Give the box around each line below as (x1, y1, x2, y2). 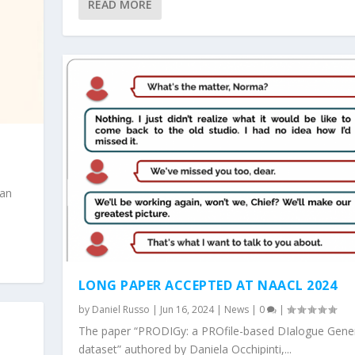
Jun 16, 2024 (159, 303, 214, 317)
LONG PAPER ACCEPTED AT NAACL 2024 (78, 277, 338, 295)
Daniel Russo (91, 303, 150, 317)
